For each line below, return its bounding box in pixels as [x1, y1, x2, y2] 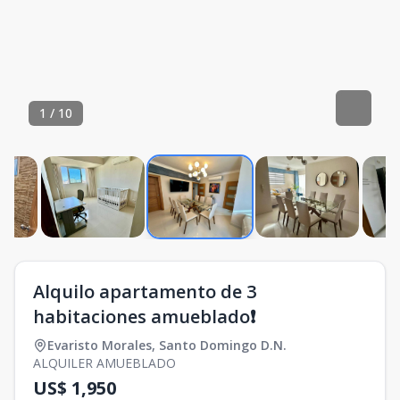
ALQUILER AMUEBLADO [33, 354, 176, 371]
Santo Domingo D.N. [159, 337, 287, 354]
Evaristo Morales [47, 337, 152, 354]
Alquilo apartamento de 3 [33, 279, 256, 304]
